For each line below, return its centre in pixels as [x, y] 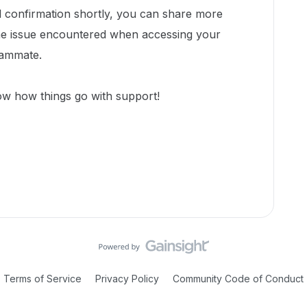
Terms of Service [42, 279]
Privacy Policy [127, 279]
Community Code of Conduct [238, 279]
